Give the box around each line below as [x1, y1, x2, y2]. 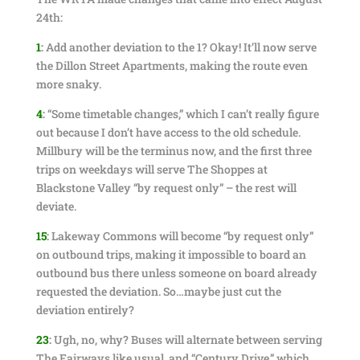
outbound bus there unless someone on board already [35, 265, 317, 280]
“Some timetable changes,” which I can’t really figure [44, 106, 319, 121]
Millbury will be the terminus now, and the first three [35, 143, 312, 158]
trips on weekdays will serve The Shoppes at [35, 162, 268, 177]
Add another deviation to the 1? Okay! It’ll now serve [43, 39, 317, 55]
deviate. [35, 198, 76, 214]
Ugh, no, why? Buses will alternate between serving [51, 332, 322, 347]
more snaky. [35, 76, 101, 92]
